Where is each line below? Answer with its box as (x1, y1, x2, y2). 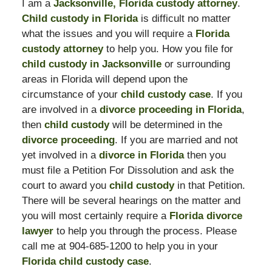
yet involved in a (21, 149, 99, 161)
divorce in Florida (98, 149, 187, 161)
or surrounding (164, 58, 230, 70)
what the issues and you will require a (21, 27, 195, 39)
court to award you (21, 179, 109, 191)
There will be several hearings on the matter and (21, 194, 240, 206)
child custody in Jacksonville (21, 58, 165, 70)
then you (186, 149, 226, 161)
